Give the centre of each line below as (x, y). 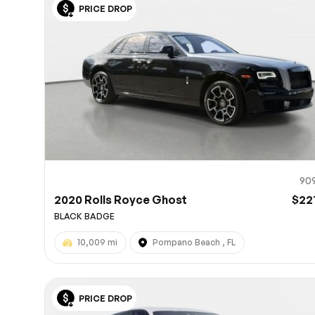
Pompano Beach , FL (194, 243)
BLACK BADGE (85, 217)
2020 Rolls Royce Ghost (121, 200)
